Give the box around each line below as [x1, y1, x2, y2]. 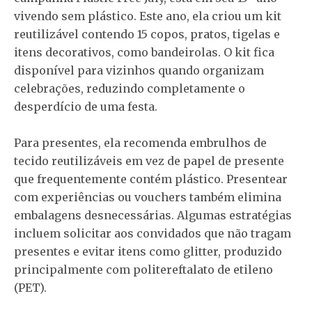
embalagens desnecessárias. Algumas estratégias [14, 208, 292, 222]
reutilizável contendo [14, 27, 137, 41]
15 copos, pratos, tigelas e [137, 27, 280, 41]
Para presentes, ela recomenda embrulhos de [14, 136, 267, 150]
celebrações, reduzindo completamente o [14, 81, 245, 95]
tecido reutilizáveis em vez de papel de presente [14, 154, 284, 168]
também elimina [187, 190, 281, 204]
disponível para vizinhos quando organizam [14, 63, 264, 77]
